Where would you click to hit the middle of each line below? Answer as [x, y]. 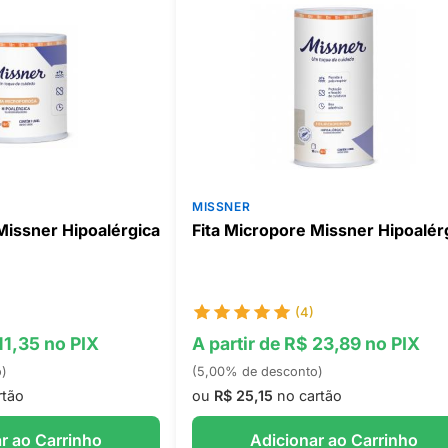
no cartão [307, 395]
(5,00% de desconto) [257, 371]
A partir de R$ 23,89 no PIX [305, 343]
